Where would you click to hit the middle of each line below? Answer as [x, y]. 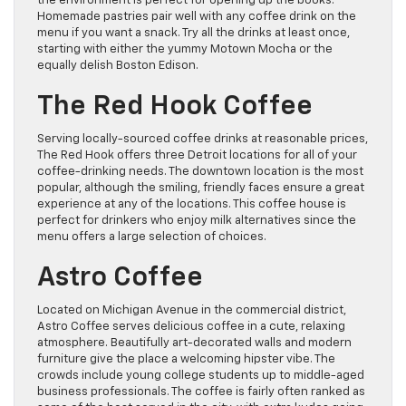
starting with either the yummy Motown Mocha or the [185, 50]
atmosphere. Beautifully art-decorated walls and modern [194, 343]
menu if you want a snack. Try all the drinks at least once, [193, 34]
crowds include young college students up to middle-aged [201, 376]
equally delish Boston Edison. [118, 66]
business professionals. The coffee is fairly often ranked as [201, 392]
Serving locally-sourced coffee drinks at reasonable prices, [203, 140]
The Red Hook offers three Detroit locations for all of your [197, 156]
